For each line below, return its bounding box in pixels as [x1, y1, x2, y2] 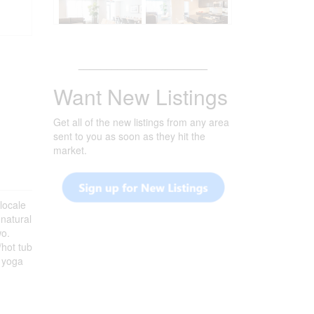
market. [53, 143, 87, 157]
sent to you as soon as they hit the [53, 129, 205, 143]
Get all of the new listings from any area [53, 115, 229, 129]
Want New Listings [53, 81, 228, 111]
